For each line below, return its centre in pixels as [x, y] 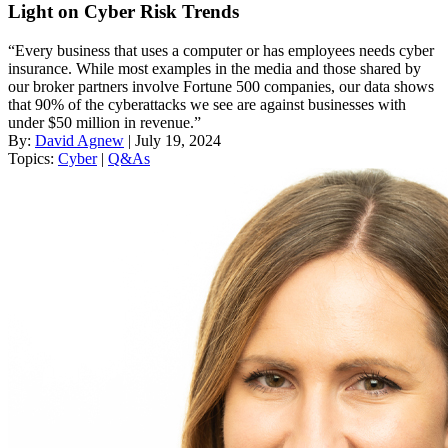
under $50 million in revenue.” [104, 123]
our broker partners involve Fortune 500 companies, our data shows [221, 87]
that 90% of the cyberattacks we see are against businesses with [207, 105]
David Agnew [79, 141]
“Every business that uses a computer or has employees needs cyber [221, 51]
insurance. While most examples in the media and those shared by [214, 69]
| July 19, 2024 [172, 141]
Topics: [33, 159]
